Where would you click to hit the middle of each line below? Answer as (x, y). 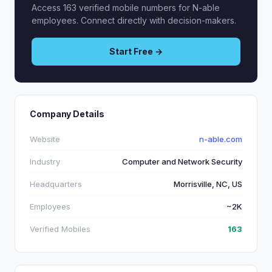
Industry (45, 161)
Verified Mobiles (60, 229)
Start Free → (136, 51)
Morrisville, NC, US (208, 184)
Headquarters (56, 184)
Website (45, 139)
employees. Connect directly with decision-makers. (134, 20)
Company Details (67, 114)
